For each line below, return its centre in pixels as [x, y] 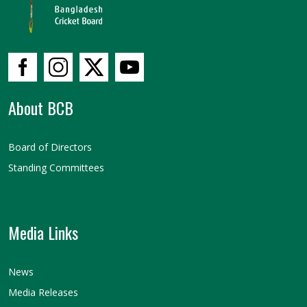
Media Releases [43, 292]
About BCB [41, 107]
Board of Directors [50, 147]
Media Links [43, 232]
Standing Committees [56, 167]
